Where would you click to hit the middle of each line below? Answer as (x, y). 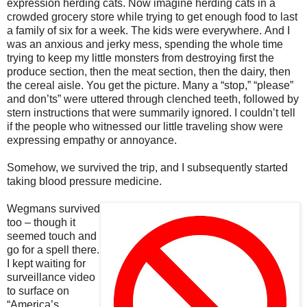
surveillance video (51, 277)
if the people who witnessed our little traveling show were (145, 126)
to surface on (38, 291)
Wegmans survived (53, 208)
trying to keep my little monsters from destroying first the (140, 58)
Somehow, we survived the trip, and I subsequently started (147, 167)
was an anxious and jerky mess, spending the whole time (145, 44)
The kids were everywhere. (196, 30)
